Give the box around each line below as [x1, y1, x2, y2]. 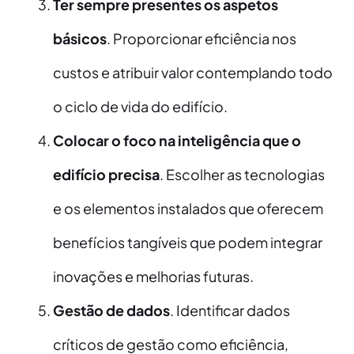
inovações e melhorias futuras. [52, 267, 254, 286]
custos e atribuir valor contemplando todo [52, 63, 333, 82]
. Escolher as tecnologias [159, 165, 325, 184]
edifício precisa [52, 165, 160, 184]
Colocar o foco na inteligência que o [52, 131, 301, 150]
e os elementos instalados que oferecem [52, 199, 323, 218]
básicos [52, 29, 107, 48]
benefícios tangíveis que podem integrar [52, 233, 322, 252]
